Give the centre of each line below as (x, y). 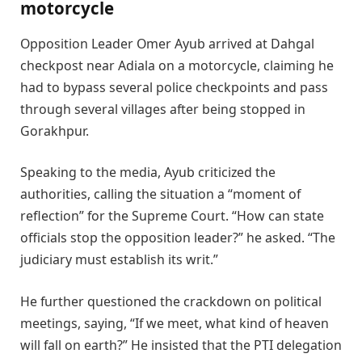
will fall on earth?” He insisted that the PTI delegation (181, 345)
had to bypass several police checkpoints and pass (174, 87)
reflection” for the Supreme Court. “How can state (172, 216)
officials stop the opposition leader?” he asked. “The (178, 238)
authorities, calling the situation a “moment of (160, 194)
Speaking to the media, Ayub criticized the (148, 173)
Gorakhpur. (55, 130)
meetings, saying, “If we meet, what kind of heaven (175, 323)
